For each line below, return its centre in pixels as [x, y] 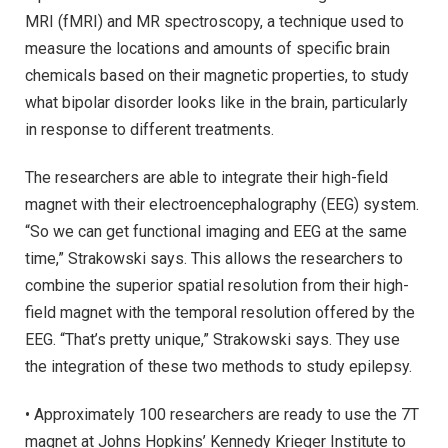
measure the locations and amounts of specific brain [207, 49]
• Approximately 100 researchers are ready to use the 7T [222, 414]
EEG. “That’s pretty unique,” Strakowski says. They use [212, 340]
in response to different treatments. [149, 130]
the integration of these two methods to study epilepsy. [218, 367]
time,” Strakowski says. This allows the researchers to [214, 259]
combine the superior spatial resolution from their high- [217, 286]
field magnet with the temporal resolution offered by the [220, 313]
